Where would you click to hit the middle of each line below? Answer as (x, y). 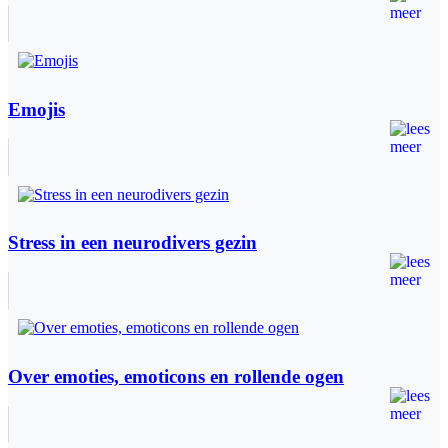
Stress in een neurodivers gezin (132, 243)
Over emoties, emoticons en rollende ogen (176, 376)
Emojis (36, 109)
